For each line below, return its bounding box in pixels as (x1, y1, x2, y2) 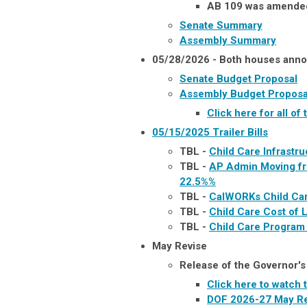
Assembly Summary (180, 34, 276, 47)
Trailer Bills (212, 125, 268, 138)
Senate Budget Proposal (180, 72, 297, 85)
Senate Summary (180, 19, 262, 32)
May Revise (152, 239, 207, 252)
